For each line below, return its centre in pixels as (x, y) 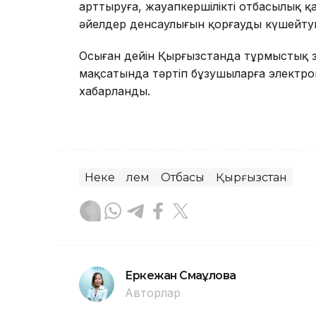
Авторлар (153, 293)
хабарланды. (115, 91)
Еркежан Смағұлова (181, 276)
